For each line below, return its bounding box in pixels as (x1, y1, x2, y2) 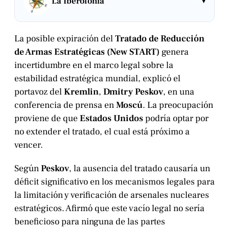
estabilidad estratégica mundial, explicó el (14, 72, 180, 84)
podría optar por (143, 112, 209, 124)
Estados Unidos (80, 112, 143, 124)
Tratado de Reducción (115, 32, 204, 44)
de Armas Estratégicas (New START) (14, 45, 159, 58)
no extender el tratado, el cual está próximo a (14, 125, 190, 138)
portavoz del (14, 85, 64, 98)
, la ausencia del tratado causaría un (69, 162, 210, 174)
